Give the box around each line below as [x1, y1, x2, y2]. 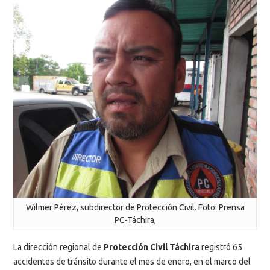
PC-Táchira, [114, 215, 156, 225]
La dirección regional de [13, 242, 104, 252]
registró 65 [199, 242, 242, 252]
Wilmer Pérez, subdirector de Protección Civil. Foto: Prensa [25, 202, 245, 213]
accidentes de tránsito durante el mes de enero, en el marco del [13, 256, 251, 266]
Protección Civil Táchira [104, 242, 199, 252]
